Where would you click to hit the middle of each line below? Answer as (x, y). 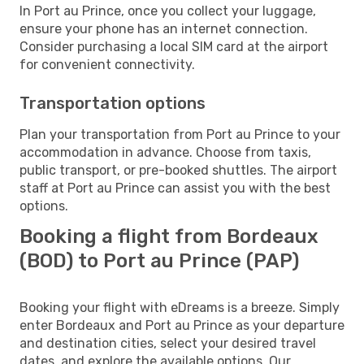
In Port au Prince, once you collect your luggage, (168, 11)
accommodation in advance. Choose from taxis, (165, 152)
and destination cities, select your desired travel (168, 343)
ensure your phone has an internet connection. (164, 28)
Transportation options (113, 103)
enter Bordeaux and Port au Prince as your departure (182, 325)
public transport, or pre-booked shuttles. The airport (178, 170)
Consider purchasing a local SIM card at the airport (174, 46)
